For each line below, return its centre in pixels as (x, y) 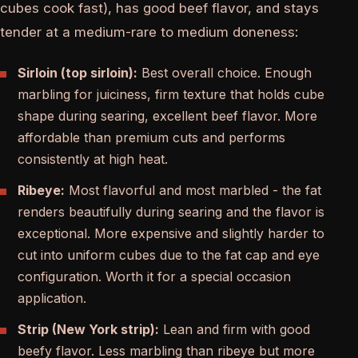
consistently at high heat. (93, 159)
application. (52, 298)
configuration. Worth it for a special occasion (154, 277)
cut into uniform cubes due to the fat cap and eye (169, 255)
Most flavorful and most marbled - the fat (193, 191)
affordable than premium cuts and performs (151, 138)
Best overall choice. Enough (225, 73)
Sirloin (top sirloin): (78, 73)
